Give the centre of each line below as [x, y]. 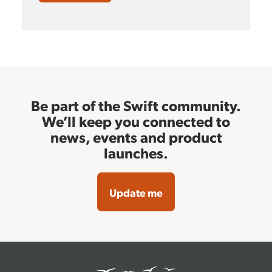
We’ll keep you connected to [136, 121]
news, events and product [136, 137]
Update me [136, 192]
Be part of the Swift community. [136, 105]
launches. [136, 153]
